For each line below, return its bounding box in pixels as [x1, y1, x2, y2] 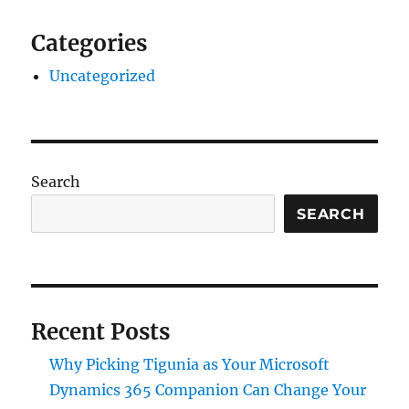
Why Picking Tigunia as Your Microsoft [49, 355, 330, 374]
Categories [31, 29, 148, 58]
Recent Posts [31, 318, 171, 347]
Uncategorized [49, 67, 156, 86]
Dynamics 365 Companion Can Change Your [49, 381, 367, 400]
